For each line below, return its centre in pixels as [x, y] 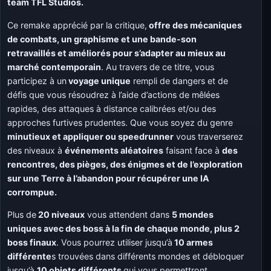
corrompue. [33, 192]
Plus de [22, 214]
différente [30, 256]
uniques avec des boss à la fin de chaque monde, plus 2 [124, 228]
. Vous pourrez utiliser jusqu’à [115, 242]
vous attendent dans [129, 214]
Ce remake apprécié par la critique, [77, 25]
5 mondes [193, 214]
